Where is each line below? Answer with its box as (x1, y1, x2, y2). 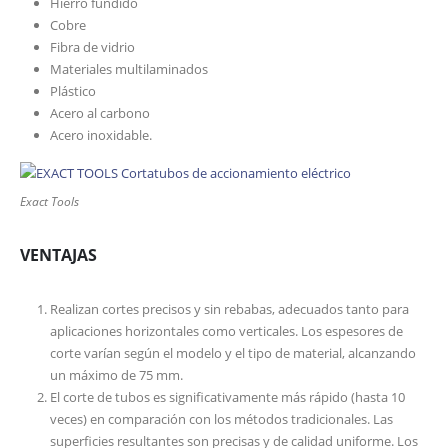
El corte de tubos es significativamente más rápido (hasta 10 (49, 388, 405, 407)
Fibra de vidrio (49, 37, 135, 56)
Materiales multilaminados (49, 59, 208, 78)
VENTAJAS (20, 244, 97, 267)
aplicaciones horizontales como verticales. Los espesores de (49, 322, 403, 341)
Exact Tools (20, 193, 79, 211)
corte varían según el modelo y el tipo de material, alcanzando (49, 344, 416, 363)
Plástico (49, 81, 96, 100)
